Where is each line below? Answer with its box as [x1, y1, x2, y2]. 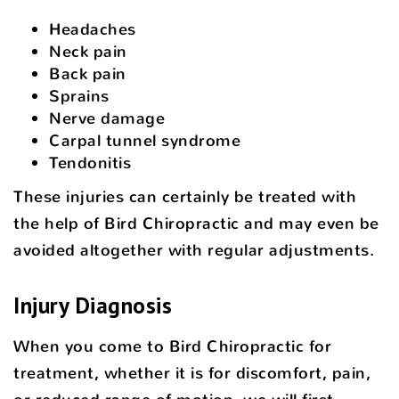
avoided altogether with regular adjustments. [13, 239, 374, 261]
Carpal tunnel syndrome [49, 129, 240, 151]
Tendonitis [49, 151, 131, 174]
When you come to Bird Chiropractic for [13, 335, 331, 357]
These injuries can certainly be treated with [13, 185, 356, 208]
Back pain [49, 62, 126, 85]
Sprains [49, 85, 110, 107]
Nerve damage [49, 107, 165, 129]
